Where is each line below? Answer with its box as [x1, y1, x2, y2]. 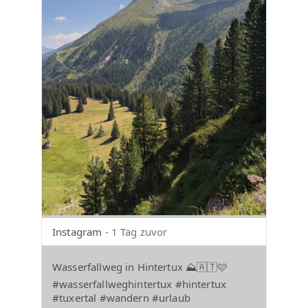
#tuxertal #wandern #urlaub [52, 290, 190, 305]
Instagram [52, 224, 102, 239]
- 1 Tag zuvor [104, 224, 168, 239]
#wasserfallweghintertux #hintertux [52, 276, 227, 291]
